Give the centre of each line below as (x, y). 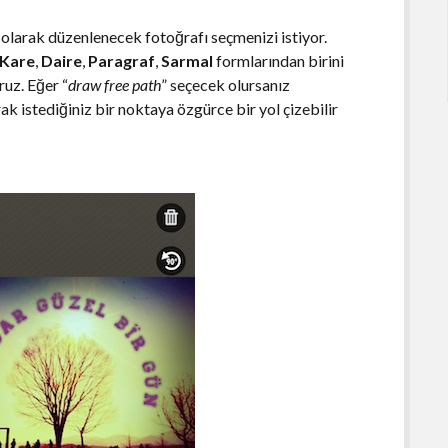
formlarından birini (279, 61)
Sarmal (187, 61)
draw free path (115, 85)
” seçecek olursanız (226, 85)
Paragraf (122, 61)
